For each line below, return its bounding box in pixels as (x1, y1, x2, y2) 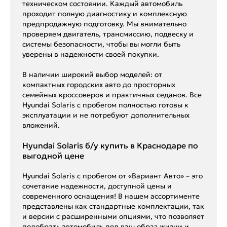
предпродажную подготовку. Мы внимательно (22, 19, 186, 29)
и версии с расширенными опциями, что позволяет (22, 212, 204, 221)
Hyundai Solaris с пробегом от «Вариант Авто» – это (22, 171, 203, 181)
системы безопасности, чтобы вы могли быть (22, 40, 180, 49)
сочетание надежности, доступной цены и (22, 181, 172, 191)
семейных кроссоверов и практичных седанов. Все (22, 90, 202, 100)
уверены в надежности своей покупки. (22, 50, 159, 59)
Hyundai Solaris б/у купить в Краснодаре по (22, 140, 198, 151)
